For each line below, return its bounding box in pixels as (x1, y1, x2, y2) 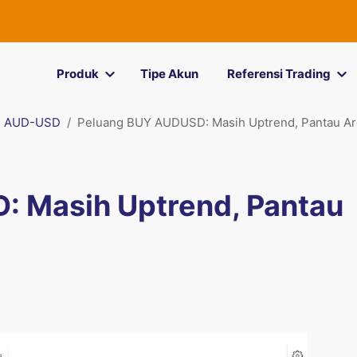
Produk (56, 66, 99, 81)
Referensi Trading (226, 66, 331, 81)
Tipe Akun (139, 66, 198, 81)
